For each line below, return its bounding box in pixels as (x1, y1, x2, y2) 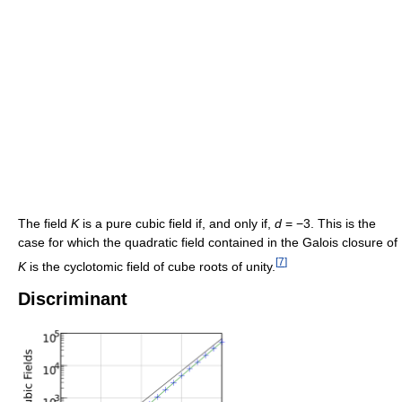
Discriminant (18, 288, 127, 309)
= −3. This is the (282, 216, 376, 232)
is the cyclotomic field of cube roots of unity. (26, 258, 275, 274)
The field (18, 216, 71, 232)
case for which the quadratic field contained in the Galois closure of (18, 235, 398, 250)
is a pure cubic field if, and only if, (79, 216, 275, 232)
